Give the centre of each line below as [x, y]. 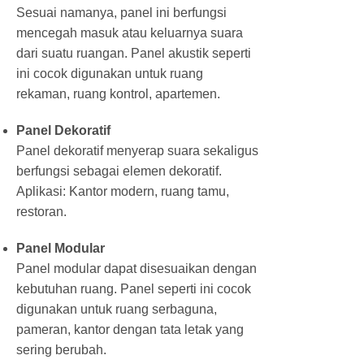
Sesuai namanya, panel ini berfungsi [121, 12]
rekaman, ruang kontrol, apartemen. [118, 93]
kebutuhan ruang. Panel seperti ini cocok [134, 288]
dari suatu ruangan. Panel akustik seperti [134, 53]
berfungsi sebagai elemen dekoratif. [119, 171]
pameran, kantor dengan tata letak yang [130, 329]
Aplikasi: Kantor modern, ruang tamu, [123, 191]
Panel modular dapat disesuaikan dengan [136, 268]
